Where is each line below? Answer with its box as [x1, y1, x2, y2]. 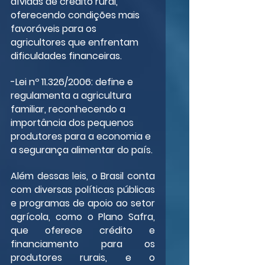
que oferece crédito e [11, 223, 155, 237]
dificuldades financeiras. [11, 49, 122, 63]
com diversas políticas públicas [11, 182, 155, 196]
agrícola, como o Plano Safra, [11, 209, 155, 224]
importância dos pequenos [11, 115, 136, 130]
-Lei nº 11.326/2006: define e [11, 75, 135, 89]
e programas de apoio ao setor [11, 196, 155, 210]
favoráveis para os [11, 21, 99, 35]
